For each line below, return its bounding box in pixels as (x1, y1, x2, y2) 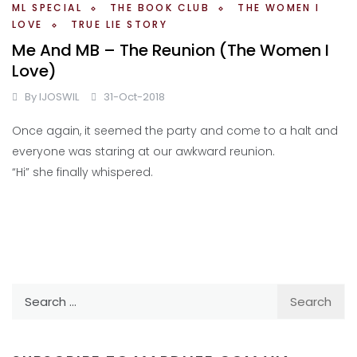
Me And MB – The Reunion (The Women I (12, 38, 329, 61)
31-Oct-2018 (104, 88, 165, 104)
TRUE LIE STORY (70, 17, 168, 31)
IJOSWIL (39, 88, 79, 104)
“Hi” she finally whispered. (12, 163, 153, 180)
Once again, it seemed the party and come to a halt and (12, 122, 338, 139)
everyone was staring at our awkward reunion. (12, 143, 275, 159)
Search (11, 284, 53, 301)
